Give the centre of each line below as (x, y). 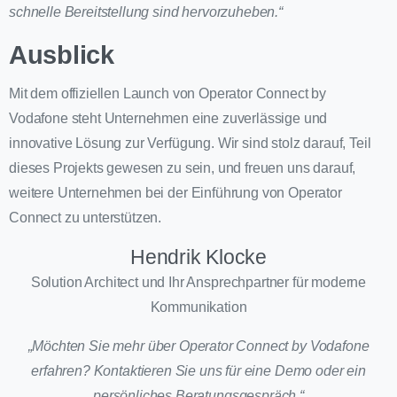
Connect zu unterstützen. (86, 218)
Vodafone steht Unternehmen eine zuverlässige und (168, 119)
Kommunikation (198, 307)
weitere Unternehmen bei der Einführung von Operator (175, 193)
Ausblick (62, 55)
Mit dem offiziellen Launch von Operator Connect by (167, 94)
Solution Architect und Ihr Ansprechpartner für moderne (198, 283)
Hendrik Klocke (198, 257)
